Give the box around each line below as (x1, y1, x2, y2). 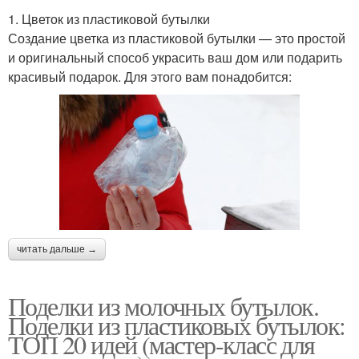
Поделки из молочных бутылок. (8, 288, 319, 323)
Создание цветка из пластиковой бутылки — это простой (8, 29, 345, 48)
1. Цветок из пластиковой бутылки (8, 10, 210, 29)
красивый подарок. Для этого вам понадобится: (8, 67, 292, 87)
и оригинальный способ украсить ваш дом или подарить (8, 48, 342, 67)
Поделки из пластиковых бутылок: (8, 307, 345, 342)
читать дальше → (17, 243, 97, 255)
